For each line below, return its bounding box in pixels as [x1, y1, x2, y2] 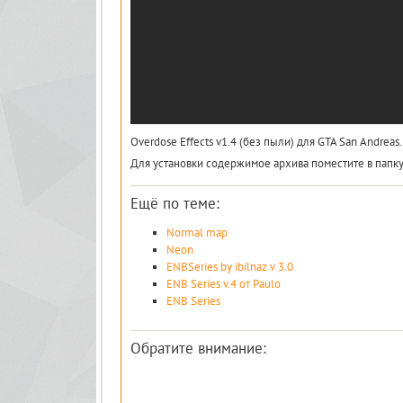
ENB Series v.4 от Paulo [166, 276, 281, 291]
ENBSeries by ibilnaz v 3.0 [166, 259, 293, 274]
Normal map [166, 225, 228, 240]
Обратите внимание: [130, 338, 266, 358]
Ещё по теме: [130, 193, 219, 213]
